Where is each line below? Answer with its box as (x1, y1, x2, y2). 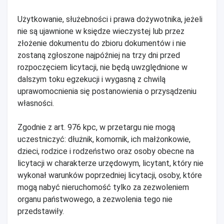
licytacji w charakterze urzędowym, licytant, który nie (17, 158, 203, 168)
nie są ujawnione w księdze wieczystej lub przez (17, 26, 184, 36)
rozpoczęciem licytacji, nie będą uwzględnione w (17, 62, 187, 72)
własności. (17, 98, 54, 108)
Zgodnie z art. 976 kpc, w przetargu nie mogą (17, 122, 175, 132)
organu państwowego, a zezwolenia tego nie (17, 194, 172, 204)
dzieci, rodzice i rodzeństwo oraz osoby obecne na (17, 146, 194, 156)
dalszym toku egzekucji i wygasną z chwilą (17, 74, 165, 84)
